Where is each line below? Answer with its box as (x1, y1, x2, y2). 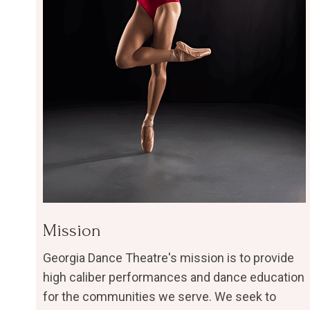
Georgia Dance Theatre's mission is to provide (43, 250, 294, 266)
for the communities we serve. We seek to (43, 289, 276, 304)
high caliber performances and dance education (43, 270, 304, 285)
